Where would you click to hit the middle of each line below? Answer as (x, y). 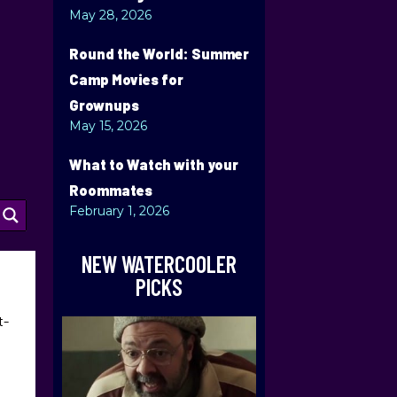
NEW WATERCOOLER (159, 264)
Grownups (104, 105)
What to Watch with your (153, 164)
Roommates (110, 190)
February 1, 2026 (119, 211)
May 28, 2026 (110, 15)
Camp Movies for (126, 79)
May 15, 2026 (108, 126)
